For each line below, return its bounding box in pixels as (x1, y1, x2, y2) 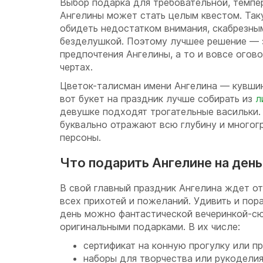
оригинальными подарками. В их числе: (60, 221, 240, 232)
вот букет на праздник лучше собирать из (60, 93, 255, 104)
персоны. (60, 131, 101, 143)
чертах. (60, 61, 93, 73)
